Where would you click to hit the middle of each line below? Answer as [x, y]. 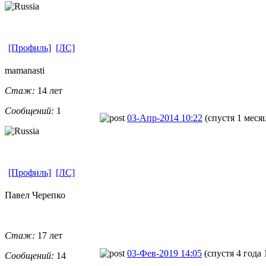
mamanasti [25, 70]
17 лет [49, 235]
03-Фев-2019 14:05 [164, 253]
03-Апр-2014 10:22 [165, 118]
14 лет [49, 90]
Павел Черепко [35, 195]
